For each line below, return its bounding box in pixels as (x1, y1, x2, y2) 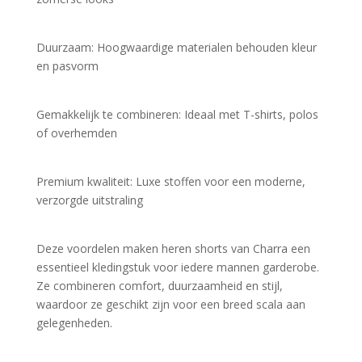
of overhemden (36, 124, 117, 141)
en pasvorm (36, 57, 99, 74)
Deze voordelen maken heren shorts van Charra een (36, 240, 310, 256)
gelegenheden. (36, 314, 112, 330)
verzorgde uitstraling (36, 192, 143, 208)
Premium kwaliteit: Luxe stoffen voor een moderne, (36, 173, 305, 189)
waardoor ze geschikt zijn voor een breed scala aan (36, 296, 305, 312)
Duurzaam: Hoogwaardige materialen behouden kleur (36, 39, 317, 55)
